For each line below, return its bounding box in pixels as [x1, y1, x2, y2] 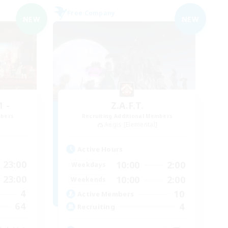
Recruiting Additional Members [81, 112, 173, 120]
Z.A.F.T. [110, 99, 144, 111]
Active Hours [77, 144, 123, 154]
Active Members [77, 189, 134, 199]
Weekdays [71, 160, 106, 169]
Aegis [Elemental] [104, 120, 158, 129]
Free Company [67, 9, 116, 17]
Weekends [71, 175, 106, 184]
